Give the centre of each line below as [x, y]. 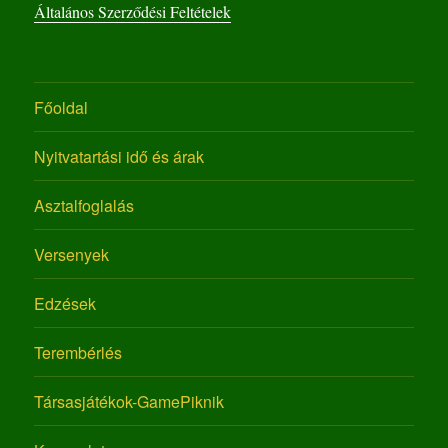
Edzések [65, 303]
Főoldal [61, 107]
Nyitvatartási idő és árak [119, 156]
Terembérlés [78, 352]
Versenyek [72, 254]
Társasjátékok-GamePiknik [129, 401]
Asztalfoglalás [84, 205]
